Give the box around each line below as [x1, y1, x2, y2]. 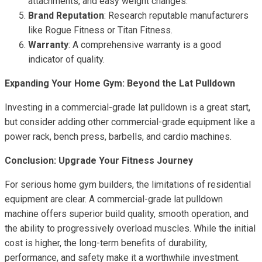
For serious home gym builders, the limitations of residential [5, 179, 251, 190]
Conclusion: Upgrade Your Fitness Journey [5, 155, 193, 166]
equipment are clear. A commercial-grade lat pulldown [5, 194, 223, 205]
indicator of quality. [28, 54, 105, 65]
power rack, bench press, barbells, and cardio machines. [5, 131, 232, 142]
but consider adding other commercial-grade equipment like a [5, 116, 255, 127]
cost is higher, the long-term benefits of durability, [5, 237, 207, 249]
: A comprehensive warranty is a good [68, 39, 221, 50]
